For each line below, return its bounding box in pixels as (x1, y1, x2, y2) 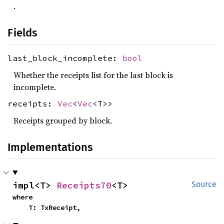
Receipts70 (56, 179, 111, 191)
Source (191, 179, 216, 189)
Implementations (7, 140, 92, 154)
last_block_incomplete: (7, 53, 122, 63)
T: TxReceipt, (28, 202, 80, 212)
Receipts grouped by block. (13, 114, 112, 126)
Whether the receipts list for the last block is (13, 69, 173, 80)
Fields (7, 26, 37, 39)
